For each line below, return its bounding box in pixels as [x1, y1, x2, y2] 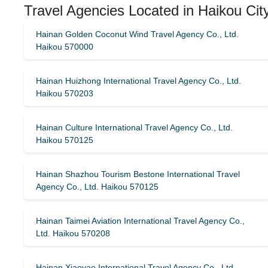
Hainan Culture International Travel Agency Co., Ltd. [36, 123, 233, 132]
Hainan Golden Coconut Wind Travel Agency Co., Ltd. [36, 29, 239, 39]
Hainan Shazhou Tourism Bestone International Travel [36, 169, 240, 179]
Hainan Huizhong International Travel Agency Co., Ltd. [36, 76, 241, 86]
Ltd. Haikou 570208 [36, 229, 110, 238]
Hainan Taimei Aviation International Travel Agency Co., [36, 216, 245, 226]
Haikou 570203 [36, 89, 93, 98]
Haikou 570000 [36, 42, 93, 51]
